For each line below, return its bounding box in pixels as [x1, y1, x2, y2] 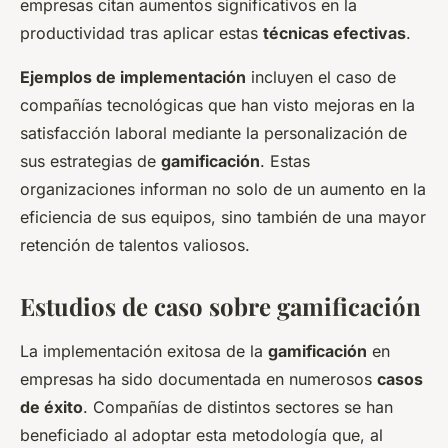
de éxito [20, 397, 83, 418]
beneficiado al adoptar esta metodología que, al [20, 425, 383, 446]
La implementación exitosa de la [20, 341, 268, 362]
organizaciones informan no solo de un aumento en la [20, 179, 426, 200]
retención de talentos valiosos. [20, 235, 250, 256]
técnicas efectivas [263, 23, 406, 44]
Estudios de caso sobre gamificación [20, 290, 421, 323]
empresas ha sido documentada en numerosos [20, 369, 377, 390]
